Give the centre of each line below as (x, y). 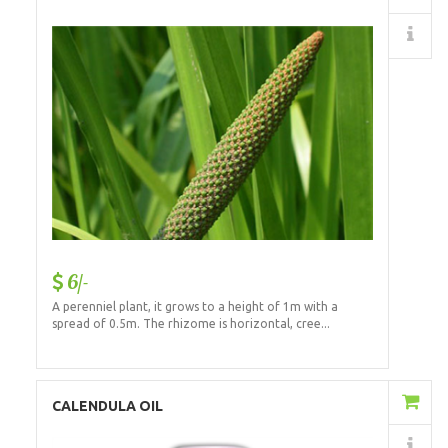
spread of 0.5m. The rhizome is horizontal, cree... (190, 323)
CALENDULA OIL (107, 405)
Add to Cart (302, 402)
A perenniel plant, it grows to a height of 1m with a (194, 306)
